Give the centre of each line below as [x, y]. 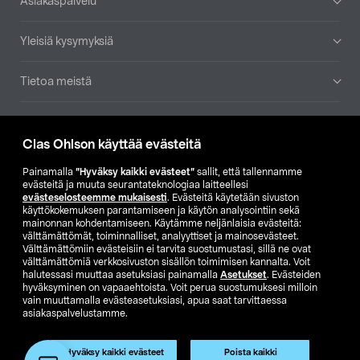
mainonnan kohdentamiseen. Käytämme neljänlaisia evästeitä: [162, 223]
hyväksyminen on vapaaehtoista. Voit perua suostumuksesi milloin [170, 288]
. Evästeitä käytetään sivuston [233, 198]
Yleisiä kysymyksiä [67, 41]
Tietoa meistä [56, 82]
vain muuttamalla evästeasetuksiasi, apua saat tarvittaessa [155, 301]
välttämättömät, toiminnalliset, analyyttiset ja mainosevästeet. [161, 236]
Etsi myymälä [191, 200]
